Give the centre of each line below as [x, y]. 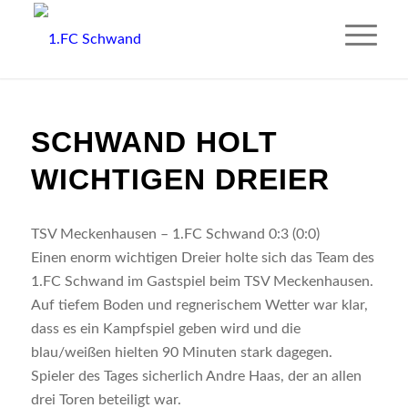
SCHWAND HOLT [154, 142]
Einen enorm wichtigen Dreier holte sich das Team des [202, 258]
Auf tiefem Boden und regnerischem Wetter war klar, [199, 305]
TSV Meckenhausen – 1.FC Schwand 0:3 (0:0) [175, 234]
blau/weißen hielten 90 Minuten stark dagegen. [181, 352]
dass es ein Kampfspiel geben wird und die [165, 329]
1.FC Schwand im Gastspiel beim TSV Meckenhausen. [202, 281]
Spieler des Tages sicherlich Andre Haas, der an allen [196, 376]
